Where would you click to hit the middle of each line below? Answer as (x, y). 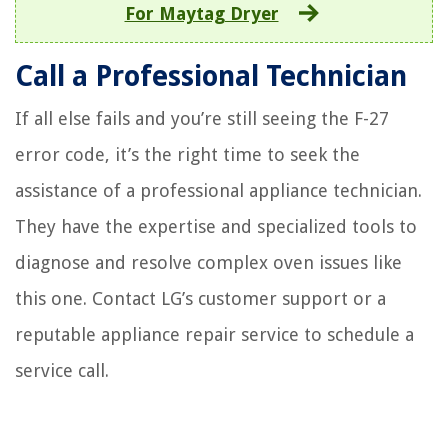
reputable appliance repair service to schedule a (214, 335)
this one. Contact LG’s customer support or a (200, 299)
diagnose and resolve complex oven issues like (208, 263)
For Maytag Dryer (201, 14)
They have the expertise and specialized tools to (216, 227)
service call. (62, 371)
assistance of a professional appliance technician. (218, 191)
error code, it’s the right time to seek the (187, 155)
